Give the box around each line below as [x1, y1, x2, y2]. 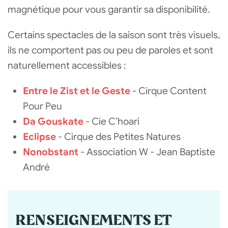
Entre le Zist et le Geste [23, 85, 132, 97]
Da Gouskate [23, 116, 83, 127]
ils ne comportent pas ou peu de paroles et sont [8, 44, 213, 56]
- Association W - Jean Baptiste [80, 146, 215, 158]
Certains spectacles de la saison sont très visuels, [8, 29, 220, 41]
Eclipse [23, 131, 56, 142]
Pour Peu [23, 100, 62, 112]
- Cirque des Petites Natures [56, 131, 181, 142]
